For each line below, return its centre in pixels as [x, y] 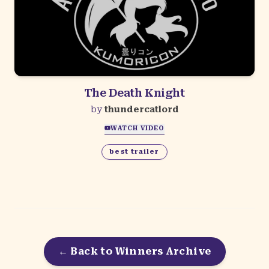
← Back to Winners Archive [134, 251]
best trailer [134, 151]
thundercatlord [141, 110]
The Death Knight [134, 93]
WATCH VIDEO [138, 128]
